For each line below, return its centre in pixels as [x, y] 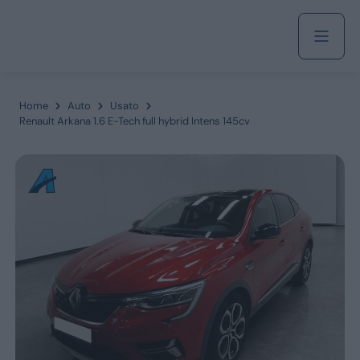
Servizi [200, 219]
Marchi [222, 289]
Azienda [208, 160]
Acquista [213, 102]
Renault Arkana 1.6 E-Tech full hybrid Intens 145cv [134, 121]
